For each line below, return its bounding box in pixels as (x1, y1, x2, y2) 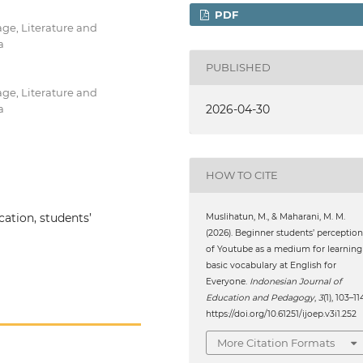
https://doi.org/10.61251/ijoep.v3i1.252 (206, 308, 357, 319)
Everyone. (206, 275, 250, 287)
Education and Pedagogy (206, 292, 315, 303)
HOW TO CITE (206, 169, 279, 182)
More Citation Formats (217, 336, 335, 350)
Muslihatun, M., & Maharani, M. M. (206, 211, 346, 222)
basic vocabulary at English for (206, 259, 337, 271)
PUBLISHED (206, 61, 271, 75)
